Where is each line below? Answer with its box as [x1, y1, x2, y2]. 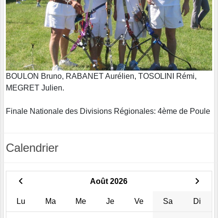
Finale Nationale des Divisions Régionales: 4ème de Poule [6, 107, 210, 116]
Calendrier [6, 141, 58, 155]
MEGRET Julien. [6, 84, 64, 92]
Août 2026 [90, 177, 127, 186]
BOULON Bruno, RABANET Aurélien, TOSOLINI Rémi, [6, 72, 197, 81]
